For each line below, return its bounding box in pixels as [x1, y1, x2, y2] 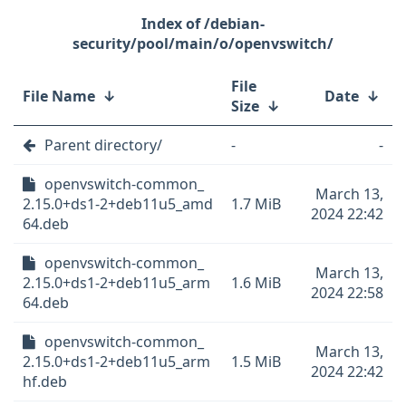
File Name [23, 86, 95, 106]
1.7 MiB [231, 194, 281, 214]
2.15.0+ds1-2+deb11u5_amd [23, 194, 213, 214]
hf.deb [23, 372, 67, 391]
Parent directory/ [44, 135, 162, 155]
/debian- [204, 14, 265, 34]
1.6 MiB [231, 273, 281, 293]
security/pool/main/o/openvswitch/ [72, 34, 333, 53]
